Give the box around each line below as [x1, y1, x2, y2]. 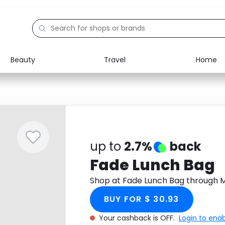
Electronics [31, 73, 69, 83]
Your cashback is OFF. [98, 213, 177, 223]
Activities [31, 120, 63, 130]
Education [31, 96, 66, 106]
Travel [103, 54, 126, 65]
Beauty [11, 54, 35, 65]
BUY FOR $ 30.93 [103, 193, 179, 205]
